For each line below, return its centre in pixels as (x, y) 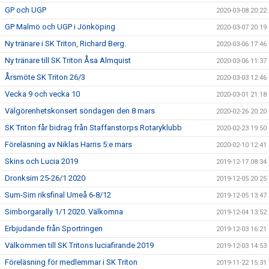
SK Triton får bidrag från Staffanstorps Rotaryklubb (93, 128)
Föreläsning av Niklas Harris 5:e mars (68, 144)
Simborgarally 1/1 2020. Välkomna (64, 212)
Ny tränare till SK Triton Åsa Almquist (68, 60)
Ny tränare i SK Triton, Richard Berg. (65, 44)
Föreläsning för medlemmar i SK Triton (71, 262)
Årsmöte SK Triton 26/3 (45, 77)
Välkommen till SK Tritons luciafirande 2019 (79, 245)
